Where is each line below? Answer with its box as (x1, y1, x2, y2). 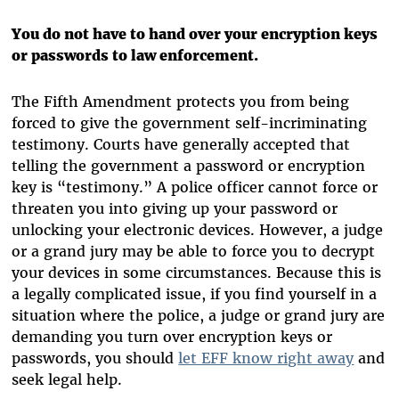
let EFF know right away (178, 349, 354, 368)
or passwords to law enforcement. (12, 46, 259, 65)
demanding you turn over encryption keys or (12, 328, 333, 346)
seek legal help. (12, 370, 123, 389)
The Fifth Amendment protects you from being (12, 93, 350, 111)
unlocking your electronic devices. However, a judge (12, 221, 384, 240)
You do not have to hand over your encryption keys (12, 25, 379, 44)
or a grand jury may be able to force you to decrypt (12, 242, 376, 261)
